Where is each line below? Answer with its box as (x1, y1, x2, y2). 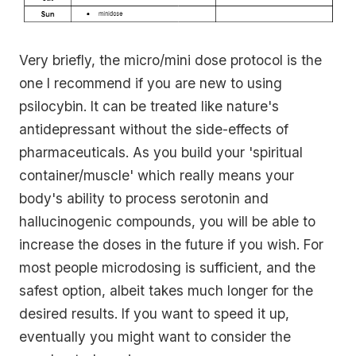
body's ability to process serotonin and (19, 190, 269, 207)
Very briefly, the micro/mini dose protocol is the (19, 52, 322, 69)
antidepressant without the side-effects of (19, 121, 288, 138)
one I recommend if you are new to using (19, 75, 282, 92)
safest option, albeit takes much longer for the (19, 282, 313, 300)
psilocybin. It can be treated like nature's (19, 98, 279, 115)
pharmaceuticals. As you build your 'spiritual (19, 144, 303, 161)
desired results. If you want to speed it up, (19, 305, 289, 323)
